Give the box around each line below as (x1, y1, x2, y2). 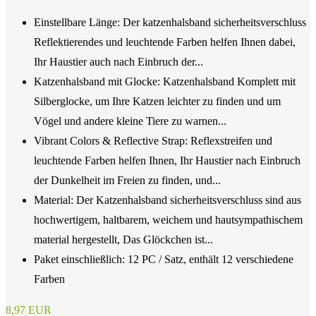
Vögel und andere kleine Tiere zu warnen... (34, 114, 226, 127)
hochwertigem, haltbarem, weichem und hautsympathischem (34, 213, 303, 226)
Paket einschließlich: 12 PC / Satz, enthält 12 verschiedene (34, 253, 293, 265)
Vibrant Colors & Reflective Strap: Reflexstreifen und (34, 134, 272, 147)
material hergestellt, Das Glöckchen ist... (34, 233, 213, 245)
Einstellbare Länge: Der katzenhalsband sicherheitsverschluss (34, 16, 306, 28)
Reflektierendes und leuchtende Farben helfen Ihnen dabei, (34, 35, 296, 48)
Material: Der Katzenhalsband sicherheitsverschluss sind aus (34, 193, 301, 206)
